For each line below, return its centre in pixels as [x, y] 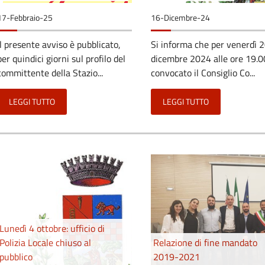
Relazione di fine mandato [205, 242]
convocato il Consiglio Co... [203, 72]
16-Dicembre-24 [180, 17]
